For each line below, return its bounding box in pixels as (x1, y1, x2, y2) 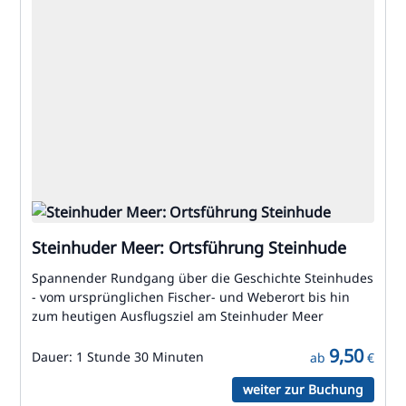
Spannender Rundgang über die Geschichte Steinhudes (32, 269, 373, 286)
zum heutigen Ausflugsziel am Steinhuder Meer (32, 307, 324, 324)
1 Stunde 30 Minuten (76, 348, 204, 365)
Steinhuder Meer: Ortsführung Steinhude (32, 237, 346, 258)
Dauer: (32, 348, 76, 365)
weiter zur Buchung (243, 381, 363, 398)
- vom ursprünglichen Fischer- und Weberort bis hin (32, 288, 350, 305)
